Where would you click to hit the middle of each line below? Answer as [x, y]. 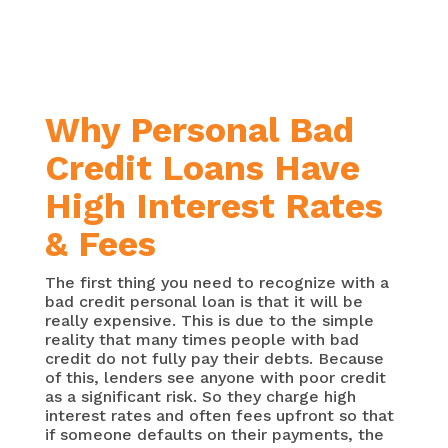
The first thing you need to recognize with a [216, 283]
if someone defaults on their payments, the [214, 435]
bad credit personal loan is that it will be [203, 302]
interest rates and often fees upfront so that [219, 416]
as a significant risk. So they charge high [200, 397]
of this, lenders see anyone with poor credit [215, 378]
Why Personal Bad [199, 130]
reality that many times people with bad [201, 340]
